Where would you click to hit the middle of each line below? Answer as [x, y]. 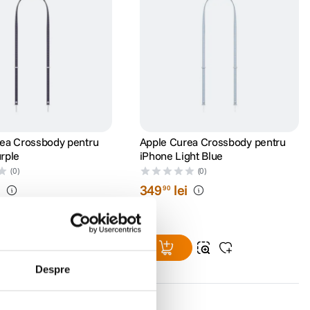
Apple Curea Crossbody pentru [212, 142]
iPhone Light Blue [181, 156]
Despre [53, 269]
